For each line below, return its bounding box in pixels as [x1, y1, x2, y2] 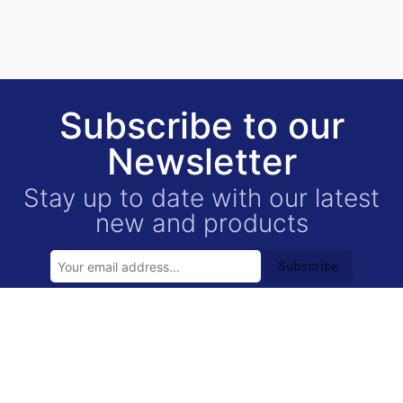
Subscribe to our [58, 103, 345, 148]
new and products [94, 208, 309, 238]
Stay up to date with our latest [23, 183, 380, 213]
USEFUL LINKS [14, 326, 193, 356]
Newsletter [106, 139, 297, 184]
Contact [14, 365, 69, 383]
